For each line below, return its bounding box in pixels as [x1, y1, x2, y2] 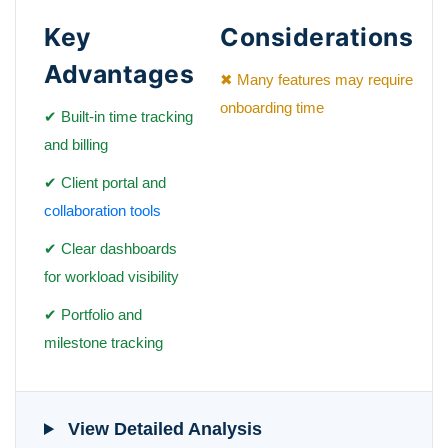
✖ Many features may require [220, 71, 413, 89]
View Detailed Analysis [63, 419, 263, 440]
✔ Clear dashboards [44, 240, 177, 258]
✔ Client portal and [44, 174, 166, 192]
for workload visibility [44, 268, 179, 286]
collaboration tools [44, 202, 161, 220]
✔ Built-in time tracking [44, 108, 193, 126]
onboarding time [220, 99, 324, 117]
